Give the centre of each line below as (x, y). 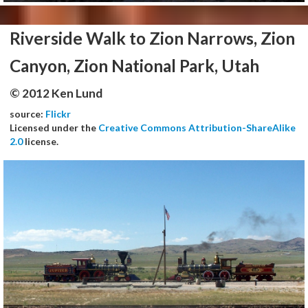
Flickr (58, 113)
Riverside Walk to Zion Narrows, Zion (152, 38)
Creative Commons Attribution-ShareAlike (197, 127)
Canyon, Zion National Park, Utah (134, 65)
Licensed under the (54, 127)
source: (27, 113)
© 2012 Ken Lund (56, 93)
